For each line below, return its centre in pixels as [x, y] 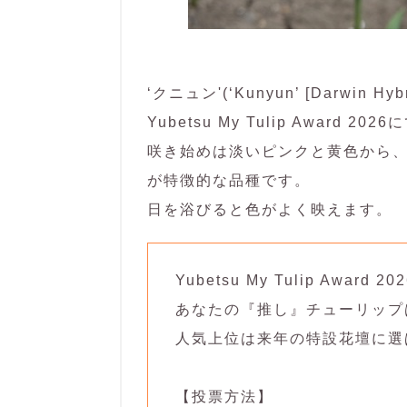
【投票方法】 [224, 397]
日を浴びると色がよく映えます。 [270, 209]
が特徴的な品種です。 [229, 180]
